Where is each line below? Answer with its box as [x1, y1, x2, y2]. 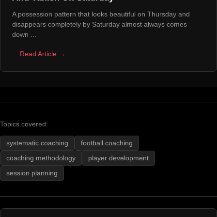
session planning [6, 170, 58, 177]
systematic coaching [6, 139, 68, 147]
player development [88, 155, 149, 162]
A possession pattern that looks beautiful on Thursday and [12, 10, 190, 18]
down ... [12, 31, 36, 39]
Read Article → [20, 50, 65, 58]
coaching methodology [6, 155, 76, 162]
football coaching [81, 139, 133, 147]
